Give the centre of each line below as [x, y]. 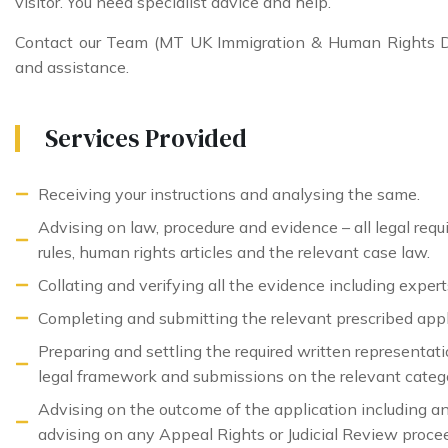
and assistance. [72, 66]
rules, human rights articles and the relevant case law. [233, 251]
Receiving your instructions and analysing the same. [228, 193]
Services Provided [146, 137]
